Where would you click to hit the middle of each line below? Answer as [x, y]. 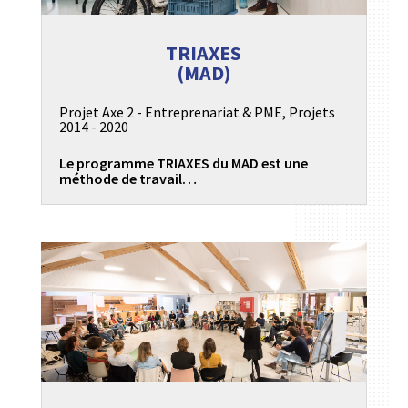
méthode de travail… [127, 179]
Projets [311, 112]
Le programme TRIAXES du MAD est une [183, 163]
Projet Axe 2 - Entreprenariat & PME [170, 112]
